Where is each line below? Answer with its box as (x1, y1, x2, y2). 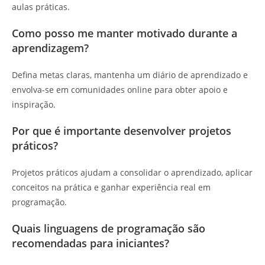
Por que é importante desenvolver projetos (12, 123, 231, 138)
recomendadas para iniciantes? (12, 235, 169, 250)
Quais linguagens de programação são (12, 221, 205, 235)
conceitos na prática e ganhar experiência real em (12, 181, 211, 193)
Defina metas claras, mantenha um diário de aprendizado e (12, 69, 248, 80)
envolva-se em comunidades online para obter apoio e (12, 83, 228, 95)
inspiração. (12, 98, 56, 110)
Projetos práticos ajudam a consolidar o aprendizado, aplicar (12, 166, 253, 178)
